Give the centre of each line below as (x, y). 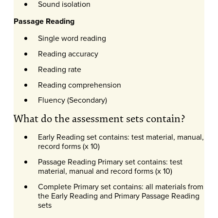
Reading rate (59, 69)
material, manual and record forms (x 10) (105, 171)
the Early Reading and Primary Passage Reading (118, 195)
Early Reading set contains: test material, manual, (121, 137)
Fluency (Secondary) (72, 100)
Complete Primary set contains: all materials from (120, 186)
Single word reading (72, 38)
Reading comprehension (79, 84)
